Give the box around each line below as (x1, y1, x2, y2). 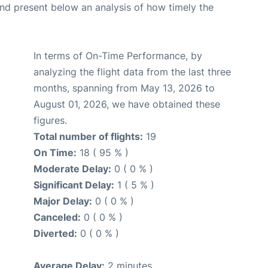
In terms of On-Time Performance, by (33, 50, 202, 62)
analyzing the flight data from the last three (33, 66, 231, 78)
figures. (33, 114, 67, 127)
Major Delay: (33, 195, 92, 208)
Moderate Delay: (33, 163, 111, 175)
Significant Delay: (33, 179, 114, 191)
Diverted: (33, 227, 77, 240)
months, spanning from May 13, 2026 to (33, 82, 215, 95)
